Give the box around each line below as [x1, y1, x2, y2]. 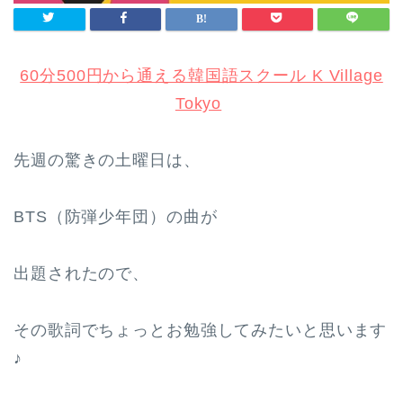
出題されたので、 [13, 264, 150, 283]
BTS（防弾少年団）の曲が [13, 208, 218, 227]
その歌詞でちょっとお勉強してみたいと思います [13, 321, 388, 340]
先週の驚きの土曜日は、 [13, 151, 201, 170]
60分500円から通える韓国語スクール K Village [20, 67, 383, 85]
